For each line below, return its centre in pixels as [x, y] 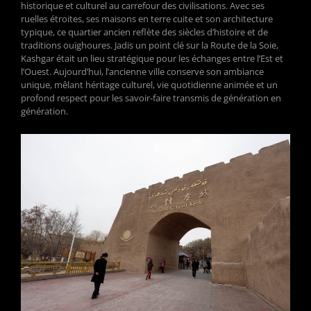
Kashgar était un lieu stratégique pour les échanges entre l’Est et [152, 58]
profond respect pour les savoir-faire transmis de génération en [151, 98]
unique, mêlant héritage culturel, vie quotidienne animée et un [149, 85]
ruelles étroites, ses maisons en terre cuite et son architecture [147, 19]
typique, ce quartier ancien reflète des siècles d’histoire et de [144, 32]
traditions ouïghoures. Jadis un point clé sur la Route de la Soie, [150, 45]
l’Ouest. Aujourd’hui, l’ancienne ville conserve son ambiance [142, 72]
